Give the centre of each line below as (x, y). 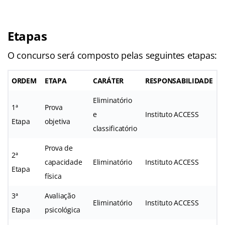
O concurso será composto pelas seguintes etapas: (113, 55)
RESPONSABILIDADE (179, 80)
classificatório (115, 128)
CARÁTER (108, 80)
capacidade (64, 162)
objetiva (58, 121)
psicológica (63, 209)
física (53, 176)
